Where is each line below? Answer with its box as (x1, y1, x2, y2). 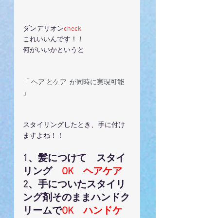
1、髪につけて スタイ (23, 153, 126, 164)
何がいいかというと (23, 46, 84, 54)
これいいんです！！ (23, 36, 84, 44)
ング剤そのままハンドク (23, 192, 130, 204)
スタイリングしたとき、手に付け (23, 121, 125, 129)
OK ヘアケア (62, 166, 122, 178)
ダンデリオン (23, 25, 64, 33)
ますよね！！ (23, 132, 64, 140)
